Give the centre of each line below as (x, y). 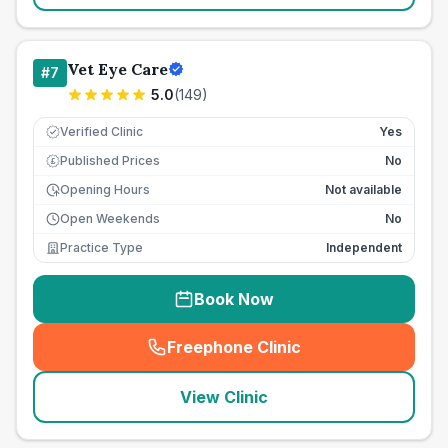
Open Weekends (110, 218)
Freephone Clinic (234, 347)
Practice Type (101, 247)
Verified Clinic (101, 131)
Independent (364, 247)
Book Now (234, 299)
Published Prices (110, 160)
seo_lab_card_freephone (328, 357)
